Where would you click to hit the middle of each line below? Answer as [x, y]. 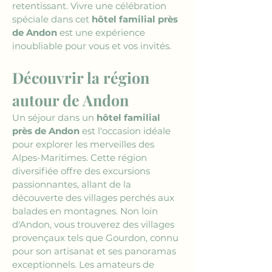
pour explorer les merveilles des [84, 144]
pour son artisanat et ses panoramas [95, 251]
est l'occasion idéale [126, 131]
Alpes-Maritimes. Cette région [81, 158]
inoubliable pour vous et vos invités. [92, 46]
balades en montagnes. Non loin [86, 211]
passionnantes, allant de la [73, 184]
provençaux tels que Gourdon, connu [97, 238]
